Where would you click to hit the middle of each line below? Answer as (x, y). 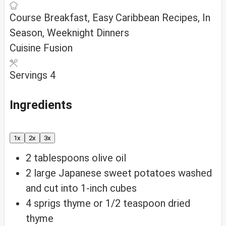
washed (195, 173)
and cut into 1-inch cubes (81, 188)
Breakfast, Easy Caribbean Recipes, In (127, 18)
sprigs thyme (62, 203)
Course (27, 18)
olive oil (109, 158)
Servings (30, 75)
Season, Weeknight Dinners (69, 33)
